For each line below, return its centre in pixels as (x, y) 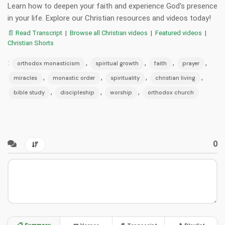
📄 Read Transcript (35, 33)
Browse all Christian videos (109, 33)
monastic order (74, 78)
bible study (29, 93)
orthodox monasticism (48, 64)
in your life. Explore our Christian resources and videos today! (109, 18)
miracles (25, 78)
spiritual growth (117, 64)
